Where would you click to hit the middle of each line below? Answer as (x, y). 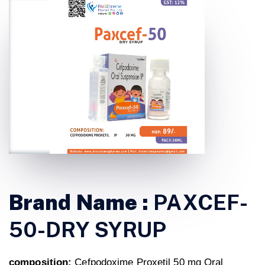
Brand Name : (81, 203)
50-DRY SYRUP (88, 230)
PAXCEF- (201, 203)
